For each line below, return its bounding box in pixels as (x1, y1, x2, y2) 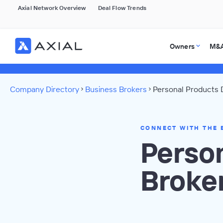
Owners (169, 42, 195, 51)
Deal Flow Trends (98, 4, 147, 11)
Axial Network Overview (18, 4, 86, 11)
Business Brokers (85, 84, 147, 94)
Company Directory (10, 84, 79, 94)
